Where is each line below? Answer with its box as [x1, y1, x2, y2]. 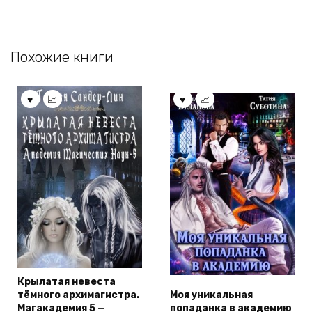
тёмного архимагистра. [17, 288, 139, 301]
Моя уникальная [170, 288, 253, 301]
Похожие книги [10, 48, 114, 65]
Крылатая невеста [17, 275, 116, 288]
